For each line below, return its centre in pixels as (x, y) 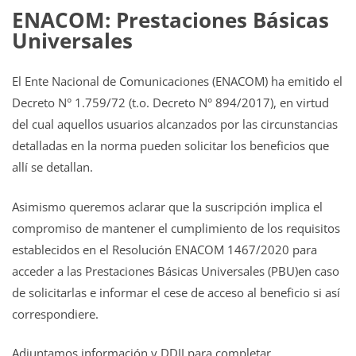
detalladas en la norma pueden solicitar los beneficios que (170, 146)
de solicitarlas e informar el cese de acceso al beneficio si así (176, 292)
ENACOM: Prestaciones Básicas (170, 20)
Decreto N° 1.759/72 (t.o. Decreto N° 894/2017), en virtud (170, 103)
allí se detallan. (52, 167)
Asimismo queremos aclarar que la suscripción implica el (167, 206)
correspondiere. (55, 313)
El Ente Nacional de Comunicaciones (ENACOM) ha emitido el (177, 81)
